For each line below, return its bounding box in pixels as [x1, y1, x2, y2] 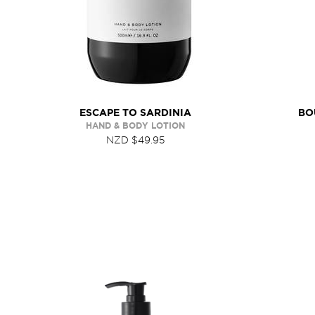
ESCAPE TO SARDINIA [79, 107, 191, 118]
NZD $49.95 [105, 134, 165, 146]
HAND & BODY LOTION [85, 121, 185, 130]
